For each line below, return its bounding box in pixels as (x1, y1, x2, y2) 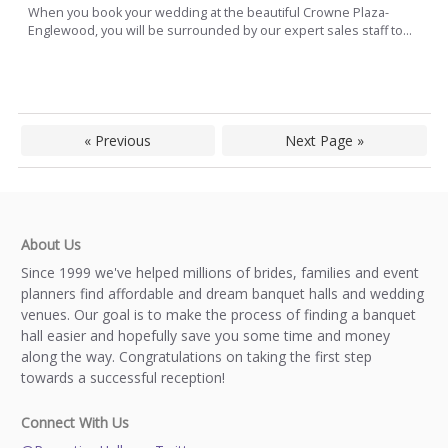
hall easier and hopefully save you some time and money (21, 326, 390, 346)
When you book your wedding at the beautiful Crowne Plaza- (28, 3, 389, 21)
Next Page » (284, 131, 364, 151)
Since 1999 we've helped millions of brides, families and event (21, 263, 419, 283)
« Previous (84, 131, 152, 151)
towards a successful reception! (21, 368, 225, 388)
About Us (21, 235, 81, 255)
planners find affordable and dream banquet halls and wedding (21, 284, 424, 304)
